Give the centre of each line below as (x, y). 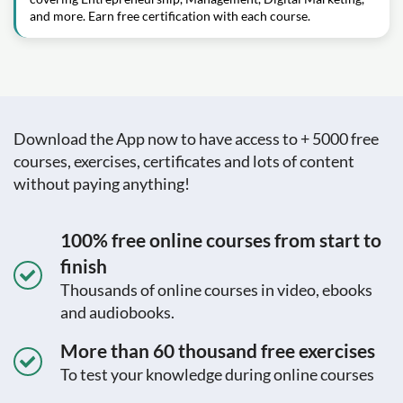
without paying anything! (102, 184)
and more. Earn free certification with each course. (170, 16)
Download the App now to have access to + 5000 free (196, 139)
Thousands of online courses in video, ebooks (216, 290)
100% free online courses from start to (221, 240)
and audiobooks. (117, 312)
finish (84, 266)
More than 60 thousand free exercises (218, 350)
